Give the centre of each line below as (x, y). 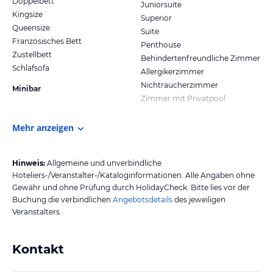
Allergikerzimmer (172, 71)
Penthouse (161, 44)
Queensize (31, 27)
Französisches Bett (47, 41)
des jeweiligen (199, 199)
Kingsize (27, 14)
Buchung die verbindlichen (62, 199)
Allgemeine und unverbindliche (104, 163)
